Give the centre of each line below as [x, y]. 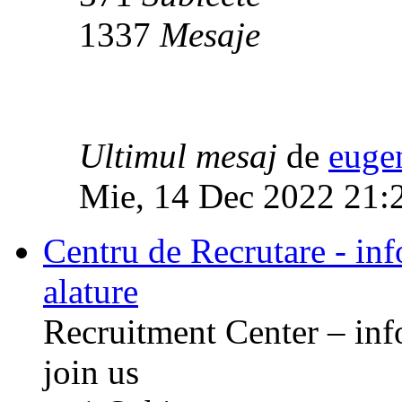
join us [91, 372]
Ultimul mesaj [178, 156]
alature [91, 292]
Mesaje [210, 35]
